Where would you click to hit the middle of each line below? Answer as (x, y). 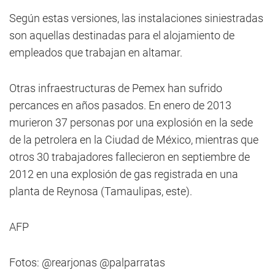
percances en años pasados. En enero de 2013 (120, 105)
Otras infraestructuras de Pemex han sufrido (116, 88)
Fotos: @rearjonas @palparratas (87, 262)
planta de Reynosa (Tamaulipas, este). (101, 191)
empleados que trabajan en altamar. (96, 52)
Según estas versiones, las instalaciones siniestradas (136, 18)
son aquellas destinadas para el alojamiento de (122, 35)
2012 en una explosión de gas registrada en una (124, 174)
